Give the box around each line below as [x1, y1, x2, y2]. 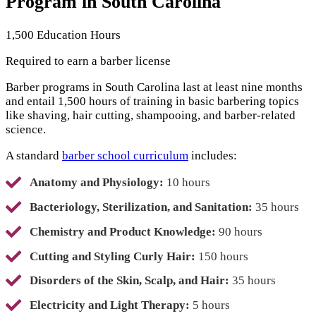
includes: [188, 148, 237, 162]
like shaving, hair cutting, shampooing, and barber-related [6, 108, 296, 122]
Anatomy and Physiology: [30, 176, 164, 190]
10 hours [164, 176, 210, 190]
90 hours [216, 224, 262, 238]
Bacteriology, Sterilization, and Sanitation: [30, 200, 253, 214]
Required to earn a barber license [6, 54, 171, 68]
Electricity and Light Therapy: [30, 298, 190, 312]
